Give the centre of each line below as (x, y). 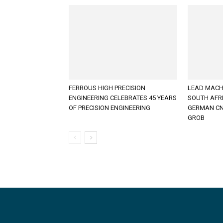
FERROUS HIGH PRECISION (107, 88)
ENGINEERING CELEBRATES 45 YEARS (123, 98)
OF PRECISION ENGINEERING (110, 108)
